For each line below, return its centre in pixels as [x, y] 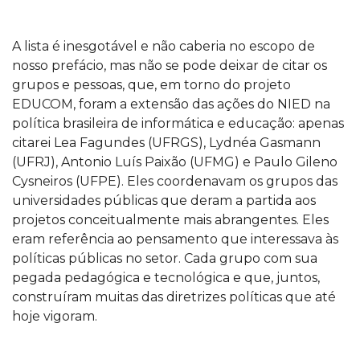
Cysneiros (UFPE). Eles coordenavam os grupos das [175, 181]
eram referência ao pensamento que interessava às [175, 239]
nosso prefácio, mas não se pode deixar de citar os [170, 65]
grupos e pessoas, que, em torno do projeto [151, 85]
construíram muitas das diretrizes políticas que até [174, 297]
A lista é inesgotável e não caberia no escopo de [164, 46]
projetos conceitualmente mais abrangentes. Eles [170, 220]
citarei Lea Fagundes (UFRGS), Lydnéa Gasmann [166, 143]
